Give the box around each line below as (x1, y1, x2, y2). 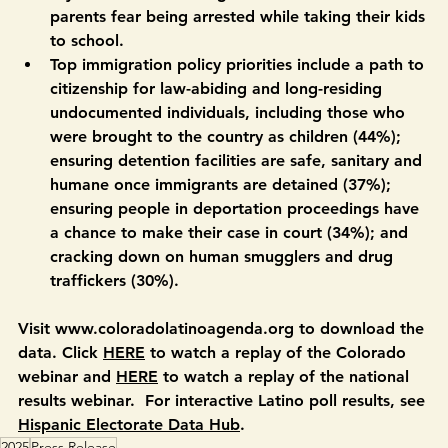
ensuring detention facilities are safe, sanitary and (50, 197, 427, 216)
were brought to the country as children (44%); (50, 173, 406, 192)
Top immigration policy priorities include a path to (50, 101, 429, 120)
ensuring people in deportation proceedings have (50, 245, 424, 264)
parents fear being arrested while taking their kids (50, 53, 430, 72)
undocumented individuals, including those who (50, 149, 410, 168)
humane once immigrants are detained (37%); (50, 221, 396, 240)
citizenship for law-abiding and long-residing (50, 125, 387, 144)
